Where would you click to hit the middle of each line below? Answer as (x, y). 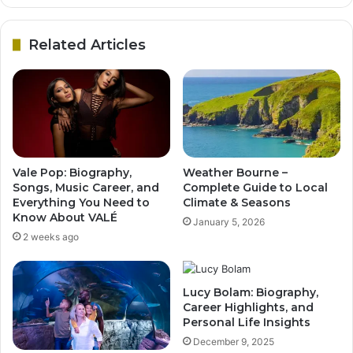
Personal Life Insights (247, 323)
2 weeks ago (51, 237)
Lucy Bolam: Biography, (251, 293)
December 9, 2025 (234, 342)
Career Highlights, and (248, 308)
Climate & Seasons (237, 203)
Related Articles (87, 45)
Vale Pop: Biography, (72, 173)
